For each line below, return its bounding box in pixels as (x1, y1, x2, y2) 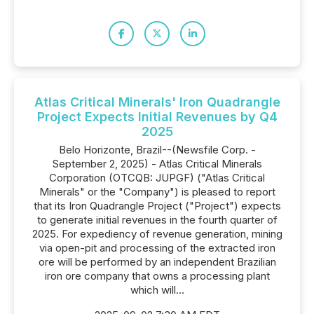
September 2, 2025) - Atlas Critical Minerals (52, 157, 262, 170)
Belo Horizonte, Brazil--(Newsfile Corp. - (58, 143, 256, 156)
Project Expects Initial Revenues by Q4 (36, 109, 278, 124)
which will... (130, 283, 184, 296)
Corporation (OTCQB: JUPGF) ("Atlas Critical (49, 171, 265, 184)
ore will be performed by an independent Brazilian (38, 255, 276, 268)
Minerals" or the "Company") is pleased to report (39, 185, 275, 198)
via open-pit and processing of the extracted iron (39, 241, 275, 254)
